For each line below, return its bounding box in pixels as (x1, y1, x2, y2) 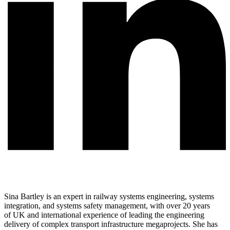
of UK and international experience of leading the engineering (4, 210, 204, 219)
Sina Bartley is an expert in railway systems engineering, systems (4, 191, 214, 201)
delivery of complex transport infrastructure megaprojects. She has (4, 219, 218, 228)
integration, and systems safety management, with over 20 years (4, 201, 210, 210)
